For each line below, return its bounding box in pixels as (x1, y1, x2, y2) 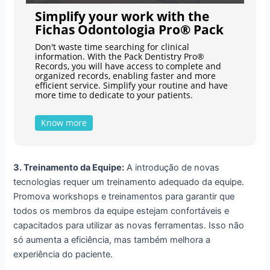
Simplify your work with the (34, 8, 209, 25)
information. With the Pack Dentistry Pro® (34, 51, 204, 62)
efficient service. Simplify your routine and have (34, 80, 228, 91)
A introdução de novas (124, 162, 220, 173)
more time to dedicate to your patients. (34, 89, 193, 101)
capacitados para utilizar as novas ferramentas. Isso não (13, 219, 245, 231)
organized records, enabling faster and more (34, 70, 216, 81)
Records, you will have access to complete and (34, 60, 221, 72)
